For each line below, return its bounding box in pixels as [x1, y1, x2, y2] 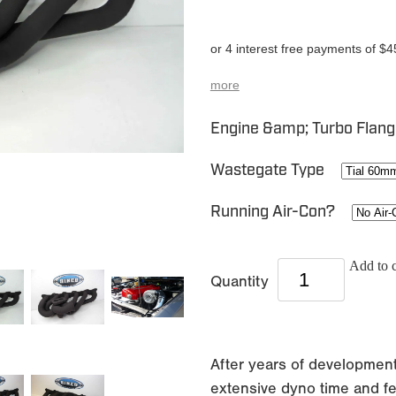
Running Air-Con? [209, 202, 339, 223]
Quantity [209, 271, 273, 291]
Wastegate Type [209, 160, 328, 181]
